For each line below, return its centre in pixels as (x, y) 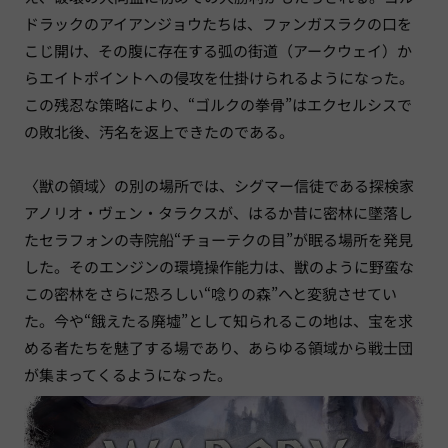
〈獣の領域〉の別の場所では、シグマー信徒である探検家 (219, 186)
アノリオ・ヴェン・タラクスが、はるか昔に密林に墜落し (218, 213)
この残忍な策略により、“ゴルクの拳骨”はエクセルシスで (218, 105)
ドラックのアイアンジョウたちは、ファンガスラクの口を (218, 24)
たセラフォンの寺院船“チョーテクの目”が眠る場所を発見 (218, 240)
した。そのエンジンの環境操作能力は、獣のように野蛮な (219, 267)
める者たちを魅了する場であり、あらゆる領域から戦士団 (218, 348)
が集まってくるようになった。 (128, 375)
